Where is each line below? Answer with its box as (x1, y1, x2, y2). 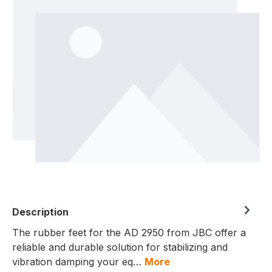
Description (12, 206, 69, 219)
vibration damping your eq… (12, 256, 144, 268)
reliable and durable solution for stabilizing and (12, 241, 228, 254)
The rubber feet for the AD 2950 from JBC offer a (12, 226, 246, 239)
